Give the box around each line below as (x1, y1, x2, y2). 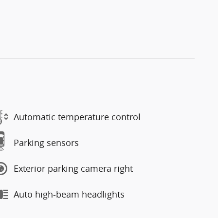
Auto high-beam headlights (14, 188, 125, 200)
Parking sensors (14, 137, 79, 148)
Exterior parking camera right (14, 163, 133, 174)
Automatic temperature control (14, 111, 141, 123)
